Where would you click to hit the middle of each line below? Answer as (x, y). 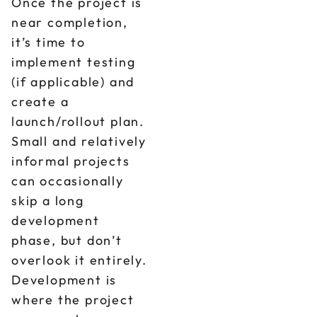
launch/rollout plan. (78, 121)
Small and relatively (79, 141)
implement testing (74, 62)
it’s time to (48, 42)
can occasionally (68, 181)
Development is (64, 280)
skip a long (48, 201)
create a (40, 102)
